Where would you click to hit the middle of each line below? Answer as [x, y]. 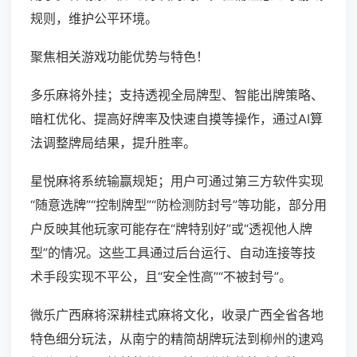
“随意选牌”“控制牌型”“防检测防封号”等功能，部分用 [178, 205]
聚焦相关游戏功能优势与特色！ [120, 57]
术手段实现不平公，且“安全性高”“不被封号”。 [161, 277]
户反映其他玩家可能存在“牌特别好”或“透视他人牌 [171, 229]
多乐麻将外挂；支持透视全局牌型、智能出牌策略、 [177, 95]
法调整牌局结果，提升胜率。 [113, 143]
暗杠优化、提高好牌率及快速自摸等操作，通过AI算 [177, 119]
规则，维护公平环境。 [94, 19]
